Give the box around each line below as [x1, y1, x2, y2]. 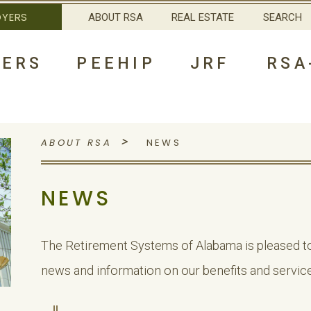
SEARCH [262, 10, 302, 24]
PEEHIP [76, 53, 155, 73]
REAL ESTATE [171, 10, 235, 24]
